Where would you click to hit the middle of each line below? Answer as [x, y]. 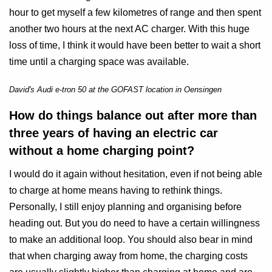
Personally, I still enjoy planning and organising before [125, 207]
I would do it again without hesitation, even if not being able [136, 174]
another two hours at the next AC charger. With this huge [129, 29]
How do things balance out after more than [133, 116]
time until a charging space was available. [99, 62]
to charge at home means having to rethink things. [116, 191]
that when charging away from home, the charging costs [128, 256]
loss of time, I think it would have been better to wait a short [135, 46]
